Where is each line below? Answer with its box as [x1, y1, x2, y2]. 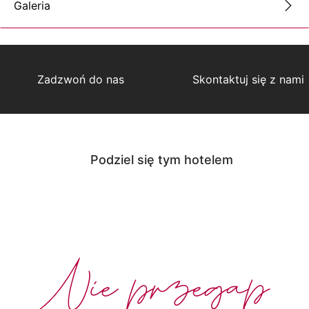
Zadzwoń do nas [37, 72, 125, 86]
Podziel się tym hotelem [90, 152, 233, 167]
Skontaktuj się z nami [192, 72, 304, 86]
